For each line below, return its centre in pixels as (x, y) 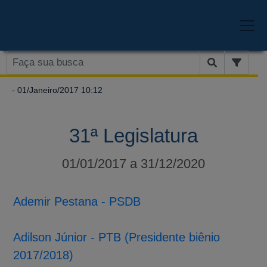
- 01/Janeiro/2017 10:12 (56, 90)
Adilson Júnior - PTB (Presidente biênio (117, 237)
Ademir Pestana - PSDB (77, 201)
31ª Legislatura (133, 135)
